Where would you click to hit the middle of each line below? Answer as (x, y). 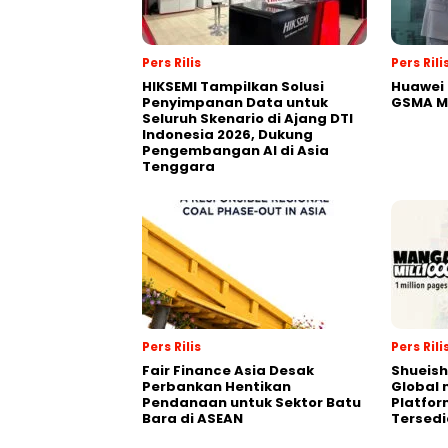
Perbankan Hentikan (216, 386)
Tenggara (178, 166)
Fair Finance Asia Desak (228, 370)
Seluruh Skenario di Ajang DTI (247, 118)
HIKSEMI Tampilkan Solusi (233, 86)
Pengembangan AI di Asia (235, 150)
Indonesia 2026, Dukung (227, 134)
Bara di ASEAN (192, 418)
